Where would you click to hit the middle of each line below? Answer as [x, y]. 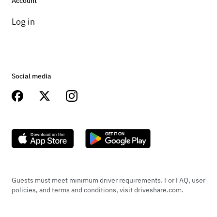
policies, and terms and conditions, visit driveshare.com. [98, 190]
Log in [23, 22]
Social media [31, 76]
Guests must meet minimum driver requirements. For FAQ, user [108, 180]
